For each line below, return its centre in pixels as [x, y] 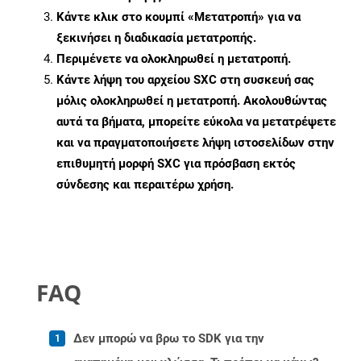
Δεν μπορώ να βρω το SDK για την [169, 339]
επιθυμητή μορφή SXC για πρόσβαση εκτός [176, 164]
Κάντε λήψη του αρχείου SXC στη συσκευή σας [185, 80]
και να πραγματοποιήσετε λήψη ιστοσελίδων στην [195, 143]
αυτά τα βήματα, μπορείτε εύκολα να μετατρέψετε [196, 122]
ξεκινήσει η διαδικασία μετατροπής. [156, 38]
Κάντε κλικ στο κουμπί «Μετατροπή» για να [178, 17]
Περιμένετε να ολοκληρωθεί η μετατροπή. [174, 59]
